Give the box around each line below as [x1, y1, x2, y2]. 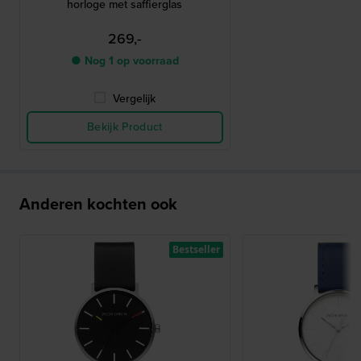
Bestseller [172, 243, 220, 257]
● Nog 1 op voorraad [70, 52, 179, 70]
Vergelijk [113, 90, 156, 108]
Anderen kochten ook [19, 192, 177, 217]
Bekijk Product [86, 118, 163, 136]
